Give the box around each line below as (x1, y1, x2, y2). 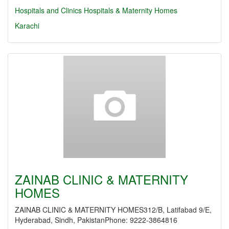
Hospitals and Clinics (15, 5, 82, 15)
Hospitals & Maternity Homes (84, 5, 177, 15)
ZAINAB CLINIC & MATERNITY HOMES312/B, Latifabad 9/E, (15, 204, 212, 215)
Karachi (15, 20, 39, 31)
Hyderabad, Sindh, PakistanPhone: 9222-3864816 (15, 215, 177, 225)
